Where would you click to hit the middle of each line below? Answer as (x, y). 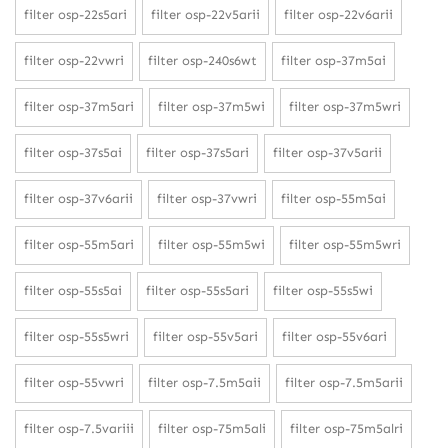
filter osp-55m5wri (345, 244)
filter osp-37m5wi (211, 106)
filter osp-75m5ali (212, 428)
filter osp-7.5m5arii (344, 382)
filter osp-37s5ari (197, 152)
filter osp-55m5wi (211, 244)
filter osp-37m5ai (333, 60)
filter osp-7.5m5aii (204, 382)
